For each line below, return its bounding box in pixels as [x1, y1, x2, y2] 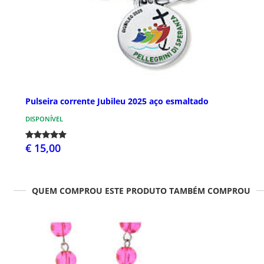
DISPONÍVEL [25, 114, 63, 124]
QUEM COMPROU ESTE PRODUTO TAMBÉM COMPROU [31, 185, 250, 197]
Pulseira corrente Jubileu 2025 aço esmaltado [25, 95, 209, 107]
